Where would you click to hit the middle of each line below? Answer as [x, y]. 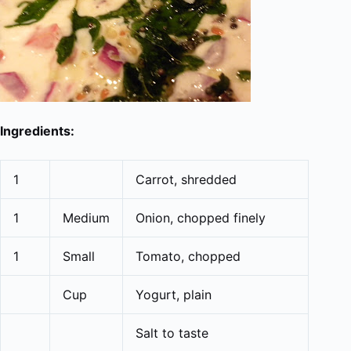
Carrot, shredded [186, 179]
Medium [86, 218]
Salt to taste [172, 333]
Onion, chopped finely [201, 218]
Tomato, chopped [188, 256]
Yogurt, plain [174, 295]
